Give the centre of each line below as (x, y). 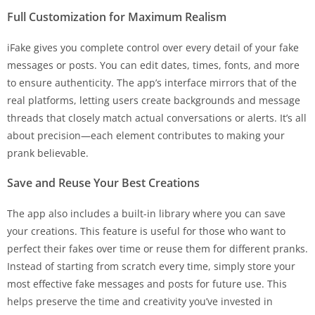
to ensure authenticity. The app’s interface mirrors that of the (152, 82)
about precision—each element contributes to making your (146, 135)
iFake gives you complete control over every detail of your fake (153, 47)
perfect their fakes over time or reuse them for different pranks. (157, 248)
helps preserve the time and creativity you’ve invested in (140, 301)
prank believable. (48, 153)
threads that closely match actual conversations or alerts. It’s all (157, 117)
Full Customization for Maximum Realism (117, 17)
